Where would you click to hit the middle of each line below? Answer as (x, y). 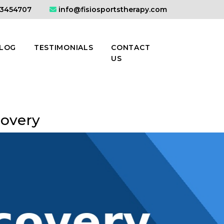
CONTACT (131, 47)
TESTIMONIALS (63, 47)
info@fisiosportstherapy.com (113, 9)
